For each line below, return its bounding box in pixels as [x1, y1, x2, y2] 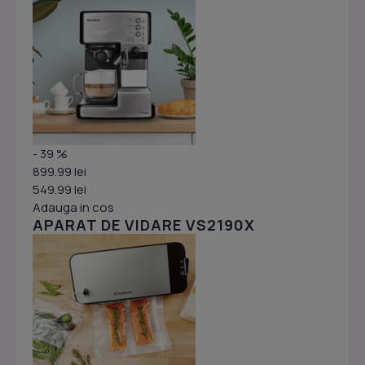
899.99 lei [33, 163, 86, 180]
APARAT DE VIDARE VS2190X [33, 215, 255, 235]
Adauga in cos [33, 199, 114, 216]
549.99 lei [33, 181, 86, 198]
